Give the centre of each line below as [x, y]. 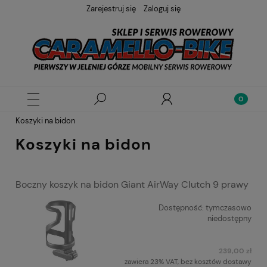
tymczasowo [229, 208]
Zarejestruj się [111, 9]
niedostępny [229, 219]
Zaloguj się [162, 9]
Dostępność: [181, 208]
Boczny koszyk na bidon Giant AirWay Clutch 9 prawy [132, 185]
